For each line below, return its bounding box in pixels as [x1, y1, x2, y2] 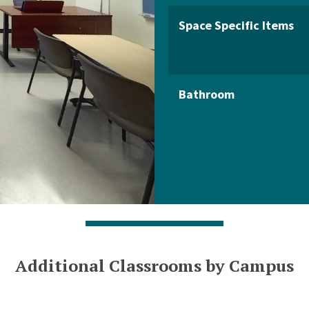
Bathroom [179, 86, 235, 102]
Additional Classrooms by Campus [15, 255, 294, 277]
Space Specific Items [179, 17, 294, 33]
